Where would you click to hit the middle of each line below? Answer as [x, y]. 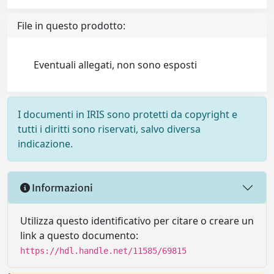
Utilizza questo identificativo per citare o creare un [137, 221]
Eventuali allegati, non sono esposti [116, 65]
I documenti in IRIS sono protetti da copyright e [128, 114]
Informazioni [61, 187]
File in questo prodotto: [71, 26]
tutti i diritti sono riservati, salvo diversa [109, 129]
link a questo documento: [79, 235]
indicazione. [45, 144]
